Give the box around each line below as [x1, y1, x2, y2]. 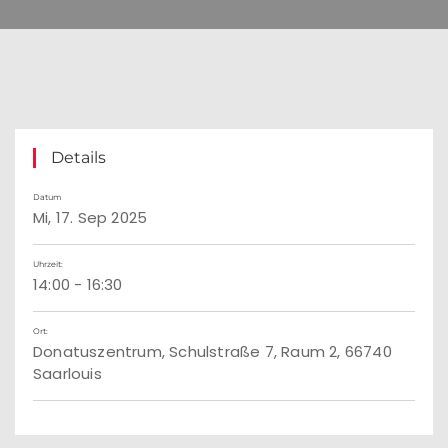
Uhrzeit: [33, 259, 63, 269]
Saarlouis [33, 363, 102, 384]
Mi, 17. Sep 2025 [33, 207, 148, 228]
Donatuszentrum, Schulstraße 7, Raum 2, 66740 [33, 341, 392, 362]
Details [51, 148, 106, 167]
